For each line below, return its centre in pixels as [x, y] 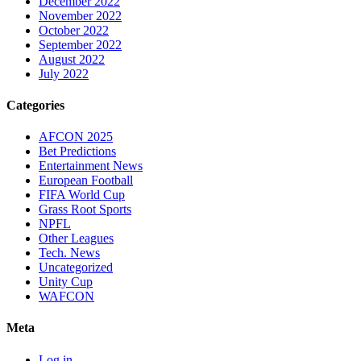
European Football [86, 180]
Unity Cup [66, 282]
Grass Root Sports [85, 210]
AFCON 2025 [76, 137]
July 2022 [64, 73]
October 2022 [74, 30]
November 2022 [80, 15]
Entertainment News [91, 166]
